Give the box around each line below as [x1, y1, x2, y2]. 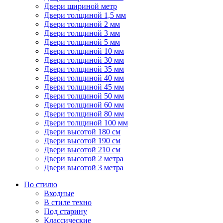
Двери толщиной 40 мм [44, 74, 124, 83]
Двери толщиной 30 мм [44, 56, 124, 65]
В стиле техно [44, 198, 92, 207]
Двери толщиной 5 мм [44, 38, 120, 47]
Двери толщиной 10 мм [44, 47, 124, 56]
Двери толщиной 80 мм [44, 110, 124, 118]
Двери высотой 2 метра [44, 154, 123, 163]
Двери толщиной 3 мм [44, 29, 120, 38]
